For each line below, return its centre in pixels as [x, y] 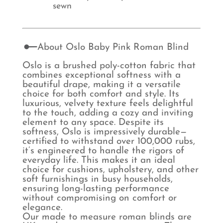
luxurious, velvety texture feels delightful [108, 104]
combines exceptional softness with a [101, 75]
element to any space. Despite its [93, 122]
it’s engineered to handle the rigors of [103, 151]
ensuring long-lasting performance [96, 189]
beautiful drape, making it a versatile [101, 85]
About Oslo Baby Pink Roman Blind [113, 47]
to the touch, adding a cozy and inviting [108, 113]
